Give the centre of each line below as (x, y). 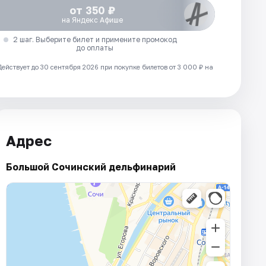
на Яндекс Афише (93, 20)
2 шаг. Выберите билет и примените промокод (95, 40)
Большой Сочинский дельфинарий (91, 167)
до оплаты (95, 48)
